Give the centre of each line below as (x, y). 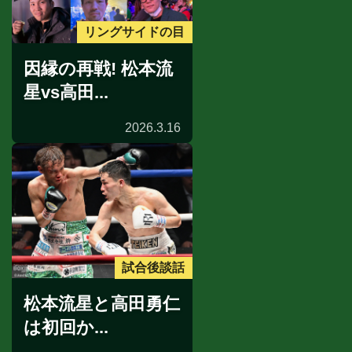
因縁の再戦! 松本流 (98, 68)
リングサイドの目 (135, 32)
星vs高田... (66, 92)
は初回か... (66, 328)
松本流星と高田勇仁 (102, 304)
